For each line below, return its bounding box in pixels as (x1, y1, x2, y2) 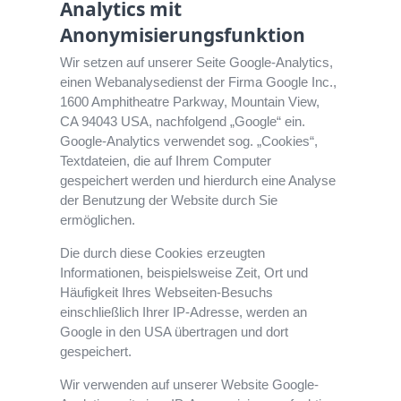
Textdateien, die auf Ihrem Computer (60, 153, 272, 169)
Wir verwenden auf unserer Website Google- (60, 377, 320, 393)
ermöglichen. (60, 212, 136, 228)
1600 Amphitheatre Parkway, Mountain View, (60, 94, 320, 110)
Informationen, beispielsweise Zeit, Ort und (60, 265, 309, 281)
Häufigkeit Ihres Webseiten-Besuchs (60, 285, 274, 301)
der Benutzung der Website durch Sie (60, 192, 278, 209)
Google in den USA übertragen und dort (60, 324, 289, 340)
